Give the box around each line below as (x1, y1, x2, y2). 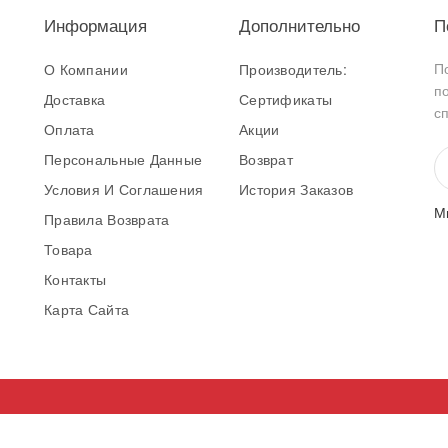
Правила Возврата (44, 208, 170, 229)
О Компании (44, 58, 128, 79)
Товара (44, 238, 93, 259)
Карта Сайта (44, 298, 130, 319)
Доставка (44, 88, 106, 109)
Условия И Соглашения (44, 178, 204, 199)
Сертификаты (239, 88, 333, 109)
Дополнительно (239, 11, 360, 37)
